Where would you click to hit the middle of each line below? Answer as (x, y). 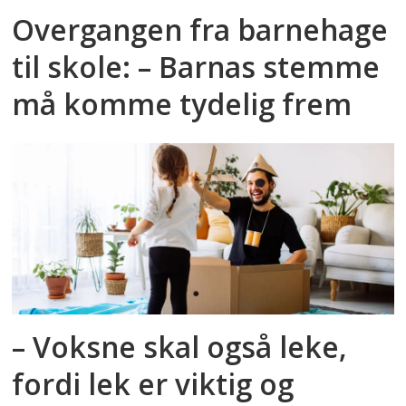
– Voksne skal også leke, (180, 346)
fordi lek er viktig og (153, 383)
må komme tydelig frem (182, 103)
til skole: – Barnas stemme (196, 66)
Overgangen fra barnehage (200, 29)
